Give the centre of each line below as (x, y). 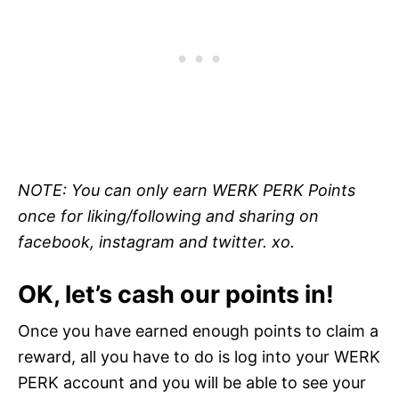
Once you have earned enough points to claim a (198, 331)
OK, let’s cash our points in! (176, 295)
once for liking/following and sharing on (168, 216)
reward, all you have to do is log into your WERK (199, 357)
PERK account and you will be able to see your (192, 383)
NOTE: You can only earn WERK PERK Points (187, 191)
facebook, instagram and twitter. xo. (156, 242)
